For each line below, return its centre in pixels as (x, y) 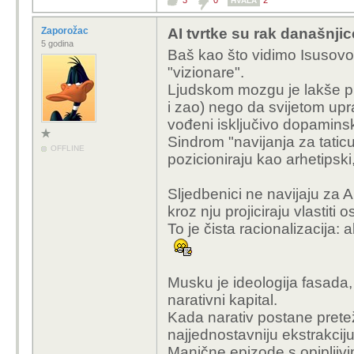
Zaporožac (66, 31)
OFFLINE (68, 148)
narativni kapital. (222, 300)
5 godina (57, 43)
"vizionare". (206, 72)
